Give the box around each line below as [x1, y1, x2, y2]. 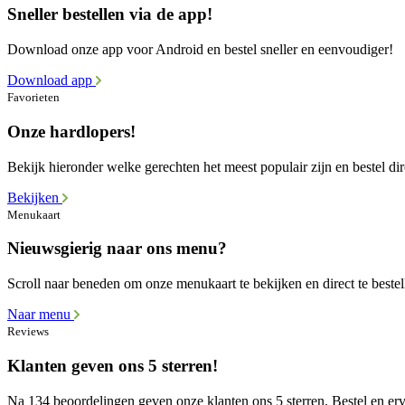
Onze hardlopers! [7, 121, 136, 141]
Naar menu [7, 306, 74, 323]
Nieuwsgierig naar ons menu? [7, 239, 227, 259]
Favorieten [7, 90, 60, 105]
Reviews [7, 325, 49, 339]
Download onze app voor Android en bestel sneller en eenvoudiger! [7, 42, 393, 58]
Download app [7, 72, 96, 89]
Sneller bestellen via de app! [7, 5, 212, 24]
